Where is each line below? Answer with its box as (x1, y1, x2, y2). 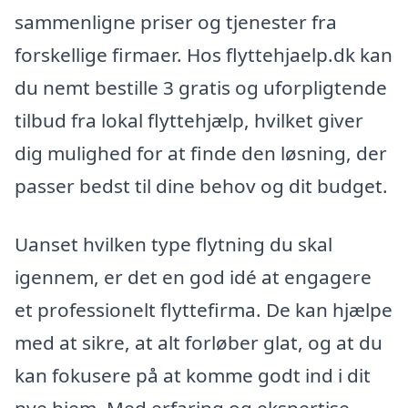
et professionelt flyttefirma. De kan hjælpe (15, 296, 393, 322)
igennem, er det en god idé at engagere (15, 263, 372, 290)
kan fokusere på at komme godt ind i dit (15, 362, 371, 388)
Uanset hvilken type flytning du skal (15, 230, 332, 257)
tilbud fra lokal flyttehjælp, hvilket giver (15, 107, 363, 134)
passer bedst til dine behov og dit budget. (15, 173, 388, 199)
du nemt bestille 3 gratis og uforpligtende (15, 75, 387, 101)
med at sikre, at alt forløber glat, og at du (15, 329, 382, 355)
